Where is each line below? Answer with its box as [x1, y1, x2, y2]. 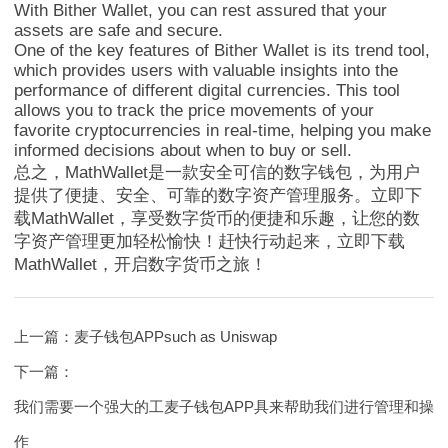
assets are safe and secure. [14, 20, 223, 40]
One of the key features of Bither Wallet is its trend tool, [14, 40, 430, 60]
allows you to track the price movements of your [14, 100, 374, 120]
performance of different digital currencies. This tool [14, 80, 400, 100]
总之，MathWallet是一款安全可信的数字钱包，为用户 [14, 162, 420, 182]
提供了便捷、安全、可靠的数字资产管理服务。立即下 [14, 185, 422, 205]
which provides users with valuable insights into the [14, 60, 398, 80]
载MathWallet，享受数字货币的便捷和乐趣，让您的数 [14, 208, 420, 228]
